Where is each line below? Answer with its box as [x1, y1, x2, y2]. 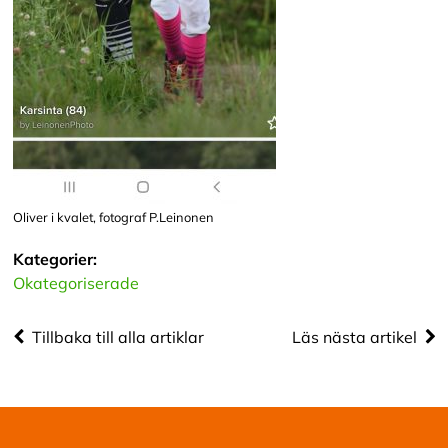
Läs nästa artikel [291, 327, 417, 347]
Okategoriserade [12, 273, 139, 293]
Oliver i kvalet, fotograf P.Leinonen [12, 209, 214, 225]
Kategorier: [12, 249, 97, 269]
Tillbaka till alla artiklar [31, 327, 204, 347]
